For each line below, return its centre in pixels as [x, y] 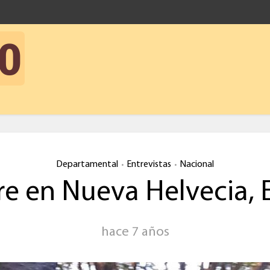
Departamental [87, 165]
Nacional [197, 165]
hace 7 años [135, 232]
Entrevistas [149, 165]
